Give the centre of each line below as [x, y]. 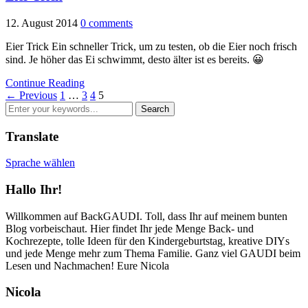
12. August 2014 [42, 23]
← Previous [31, 95]
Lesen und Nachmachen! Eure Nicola [87, 265]
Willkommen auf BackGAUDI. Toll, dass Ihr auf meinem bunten [146, 216]
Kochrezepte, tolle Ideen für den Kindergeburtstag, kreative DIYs [147, 241]
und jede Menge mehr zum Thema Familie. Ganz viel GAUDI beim [153, 253]
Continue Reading [45, 82]
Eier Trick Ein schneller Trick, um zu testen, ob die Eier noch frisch [151, 46]
